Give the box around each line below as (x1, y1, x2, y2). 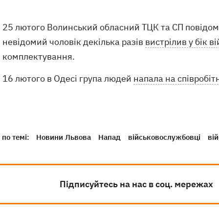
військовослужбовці (128, 132, 200, 142)
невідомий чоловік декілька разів (2, 36, 145, 48)
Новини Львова (36, 132, 91, 142)
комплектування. (2, 51, 77, 63)
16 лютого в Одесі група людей (2, 73, 133, 85)
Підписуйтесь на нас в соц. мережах (59, 178, 213, 190)
